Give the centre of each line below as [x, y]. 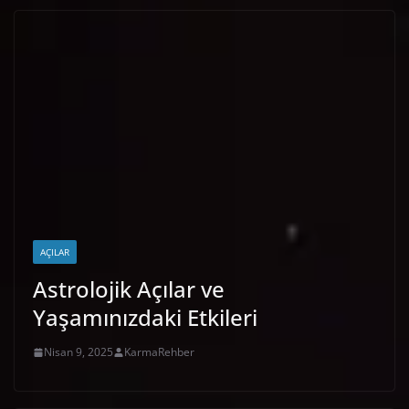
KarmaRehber [159, 352]
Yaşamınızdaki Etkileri [145, 318]
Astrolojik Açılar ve [129, 289]
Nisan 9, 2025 [79, 352]
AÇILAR [55, 252]
